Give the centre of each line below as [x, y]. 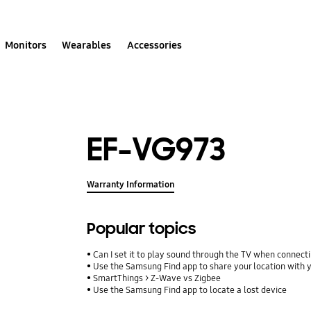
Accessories [154, 45]
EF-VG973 [157, 149]
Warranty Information [131, 185]
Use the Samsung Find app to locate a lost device [190, 291]
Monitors [26, 45]
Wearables [87, 45]
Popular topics [142, 229]
